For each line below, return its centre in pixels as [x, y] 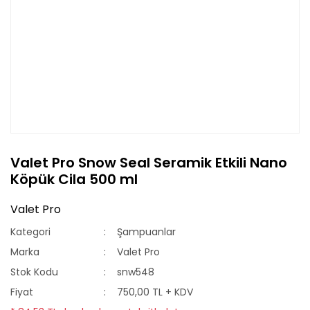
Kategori [30, 232]
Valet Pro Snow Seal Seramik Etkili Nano [149, 163]
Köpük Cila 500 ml [74, 179]
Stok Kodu [34, 272]
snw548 [136, 272]
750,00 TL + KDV [155, 292]
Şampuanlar [147, 232]
